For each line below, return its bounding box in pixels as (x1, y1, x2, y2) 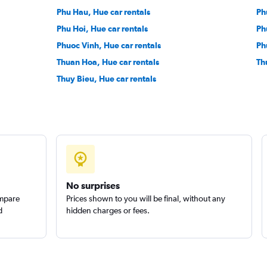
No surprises (66, 180, 120, 191)
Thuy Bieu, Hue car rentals (57, 74, 157, 83)
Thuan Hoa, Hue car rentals (57, 57, 160, 67)
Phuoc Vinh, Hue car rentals (57, 41, 162, 50)
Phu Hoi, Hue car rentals (57, 24, 148, 33)
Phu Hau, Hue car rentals (57, 7, 151, 17)
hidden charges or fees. (66, 206, 150, 215)
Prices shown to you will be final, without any (66, 194, 225, 203)
